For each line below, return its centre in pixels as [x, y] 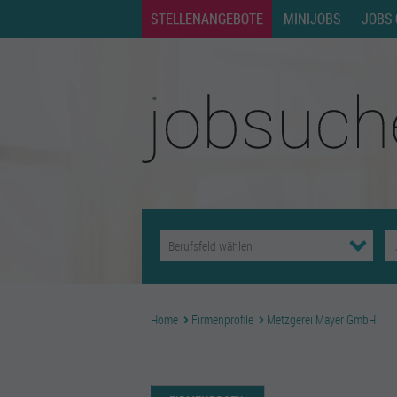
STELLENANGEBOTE [207, 19]
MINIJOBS [312, 19]
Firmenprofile [222, 319]
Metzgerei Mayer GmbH [321, 319]
